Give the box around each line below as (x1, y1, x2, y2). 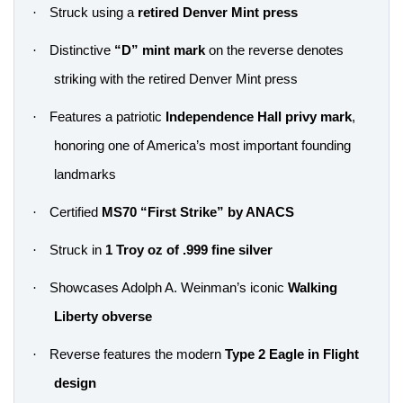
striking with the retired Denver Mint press (54, 72, 298, 86)
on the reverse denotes (205, 43, 344, 58)
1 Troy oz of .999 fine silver (105, 243, 273, 257)
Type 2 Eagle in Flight (225, 347, 359, 362)
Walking (288, 281, 337, 295)
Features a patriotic (49, 110, 166, 124)
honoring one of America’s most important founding (54, 139, 351, 153)
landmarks (54, 167, 116, 182)
